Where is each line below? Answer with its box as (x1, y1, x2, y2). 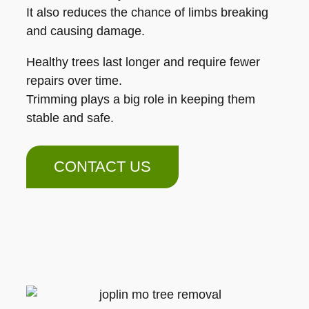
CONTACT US (54, 158, 151, 175)
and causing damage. (26, 24, 145, 38)
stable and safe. (26, 111, 114, 125)
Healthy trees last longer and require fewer (26, 55, 260, 69)
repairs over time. (26, 74, 122, 88)
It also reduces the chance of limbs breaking (26, 6, 268, 19)
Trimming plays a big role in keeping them (26, 92, 255, 106)
